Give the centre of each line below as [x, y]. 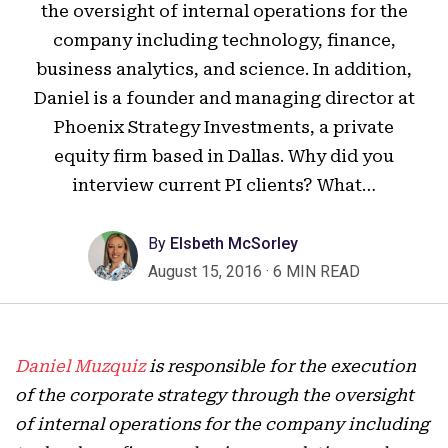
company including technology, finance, [224, 40]
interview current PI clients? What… [224, 185]
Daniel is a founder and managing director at [224, 98]
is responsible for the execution [280, 366]
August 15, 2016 [207, 271]
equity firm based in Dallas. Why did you [224, 156]
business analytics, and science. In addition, [224, 69]
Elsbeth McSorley [232, 243]
